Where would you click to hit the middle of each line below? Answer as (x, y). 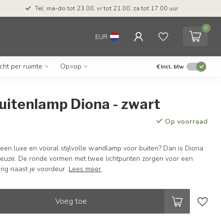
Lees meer (85, 169)
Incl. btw (172, 67)
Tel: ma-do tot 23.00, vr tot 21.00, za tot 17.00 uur (107, 8)
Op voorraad (185, 122)
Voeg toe (71, 201)
